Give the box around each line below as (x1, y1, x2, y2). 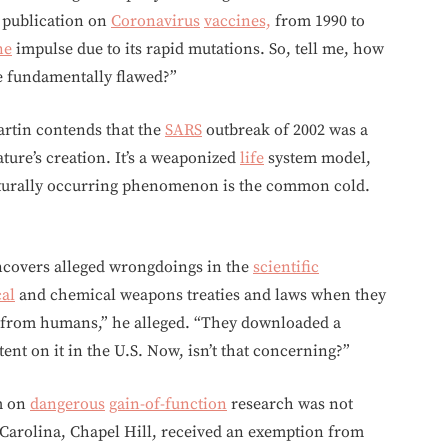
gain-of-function (109, 394, 227, 414)
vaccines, (204, 11, 271, 31)
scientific (253, 257, 319, 277)
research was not (227, 394, 353, 414)
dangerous (30, 394, 105, 414)
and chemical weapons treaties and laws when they (15, 285, 386, 305)
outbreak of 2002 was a (202, 120, 368, 140)
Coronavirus (111, 11, 200, 31)
